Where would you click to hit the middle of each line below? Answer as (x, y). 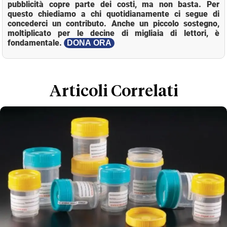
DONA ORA (89, 43)
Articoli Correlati (113, 92)
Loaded (169, 67)
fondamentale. (36, 43)
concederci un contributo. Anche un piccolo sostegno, (113, 24)
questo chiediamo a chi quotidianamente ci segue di (113, 14)
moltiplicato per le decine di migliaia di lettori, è (113, 33)
